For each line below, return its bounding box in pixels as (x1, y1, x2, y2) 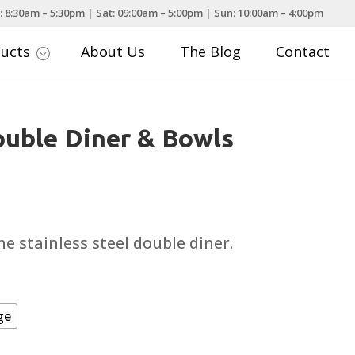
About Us (81, 42, 146, 62)
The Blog (180, 42, 242, 62)
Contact (276, 42, 330, 62)
